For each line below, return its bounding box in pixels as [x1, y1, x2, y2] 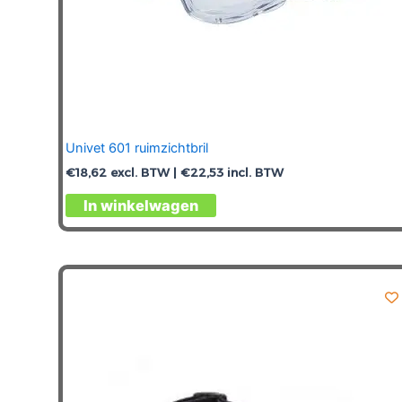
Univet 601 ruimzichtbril [66, 140, 208, 157]
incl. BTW [223, 165, 284, 180]
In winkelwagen [83, 197, 198, 215]
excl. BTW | [107, 165, 180, 180]
